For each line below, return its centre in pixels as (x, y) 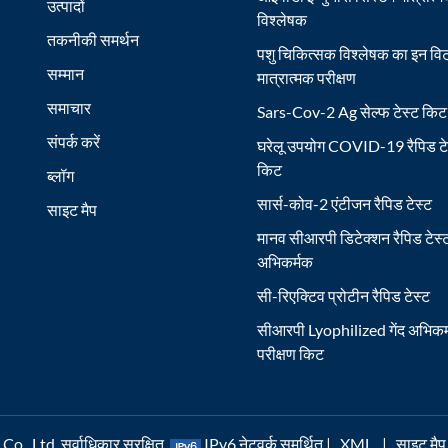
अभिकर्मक (285, 261)
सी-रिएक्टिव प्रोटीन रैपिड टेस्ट (344, 295)
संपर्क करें (73, 141)
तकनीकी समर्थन (92, 39)
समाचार (68, 107)
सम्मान (65, 73)
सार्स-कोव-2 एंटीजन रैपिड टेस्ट (345, 203)
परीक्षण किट (291, 353)
